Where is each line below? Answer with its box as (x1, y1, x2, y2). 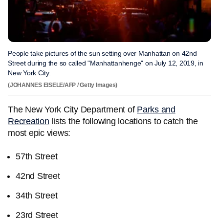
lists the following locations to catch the (49, 116, 198, 126)
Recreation (8, 116, 49, 126)
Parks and (137, 105, 175, 114)
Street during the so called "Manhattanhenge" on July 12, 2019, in (8, 59, 203, 67)
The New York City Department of (8, 105, 137, 114)
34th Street (16, 191, 58, 200)
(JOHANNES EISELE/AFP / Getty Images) (8, 82, 117, 88)
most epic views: (8, 128, 70, 138)
